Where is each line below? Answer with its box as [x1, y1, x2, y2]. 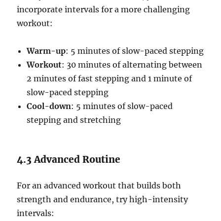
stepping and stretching [27, 115, 121, 125]
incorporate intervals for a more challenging [17, 4, 190, 15]
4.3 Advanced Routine [17, 153, 121, 166]
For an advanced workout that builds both [17, 181, 182, 191]
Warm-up [27, 46, 66, 56]
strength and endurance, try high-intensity [17, 194, 188, 205]
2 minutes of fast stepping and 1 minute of [27, 74, 192, 84]
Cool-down [27, 101, 72, 111]
